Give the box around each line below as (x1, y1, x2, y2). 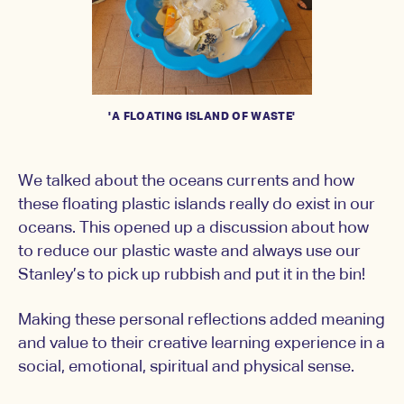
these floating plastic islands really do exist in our (18, 197, 375, 214)
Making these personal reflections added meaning (18, 312, 385, 329)
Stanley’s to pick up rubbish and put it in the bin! (18, 267, 365, 284)
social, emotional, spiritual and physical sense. (18, 359, 354, 376)
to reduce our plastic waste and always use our (18, 243, 361, 261)
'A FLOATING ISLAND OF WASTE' (108, 112, 296, 124)
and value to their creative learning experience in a (18, 335, 385, 353)
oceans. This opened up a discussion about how (18, 220, 369, 237)
